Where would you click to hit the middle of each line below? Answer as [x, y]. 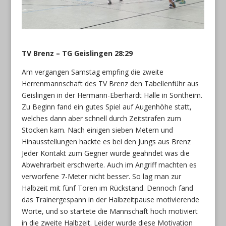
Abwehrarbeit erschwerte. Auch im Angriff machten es [109, 164]
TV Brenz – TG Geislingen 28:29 [77, 53]
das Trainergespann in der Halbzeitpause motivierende [110, 199]
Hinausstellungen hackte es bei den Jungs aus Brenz [106, 141]
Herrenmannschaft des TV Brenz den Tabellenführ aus [110, 83]
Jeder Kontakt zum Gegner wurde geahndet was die [105, 153]
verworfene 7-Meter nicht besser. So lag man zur [101, 176]
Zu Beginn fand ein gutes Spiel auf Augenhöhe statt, [106, 106]
